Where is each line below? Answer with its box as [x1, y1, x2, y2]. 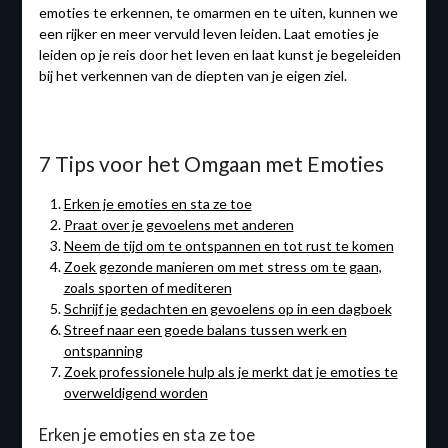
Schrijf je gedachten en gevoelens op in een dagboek [63, 300, 392, 318]
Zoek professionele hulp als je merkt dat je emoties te [63, 363, 398, 381]
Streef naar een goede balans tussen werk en [63, 321, 347, 339]
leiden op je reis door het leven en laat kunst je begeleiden [38, 46, 401, 64]
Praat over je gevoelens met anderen [63, 216, 294, 234]
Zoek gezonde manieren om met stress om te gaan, [63, 258, 382, 276]
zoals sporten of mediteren [63, 279, 232, 297]
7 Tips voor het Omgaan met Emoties [38, 151, 384, 177]
